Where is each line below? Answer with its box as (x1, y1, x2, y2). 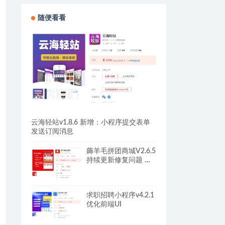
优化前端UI (86, 200, 122, 208)
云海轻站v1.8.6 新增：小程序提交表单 (31, 119, 150, 127)
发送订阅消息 (31, 128, 73, 136)
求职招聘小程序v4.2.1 (86, 191, 154, 199)
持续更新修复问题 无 (86, 157, 152, 164)
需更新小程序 (86, 166, 129, 173)
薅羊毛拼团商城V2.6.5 (86, 148, 156, 155)
